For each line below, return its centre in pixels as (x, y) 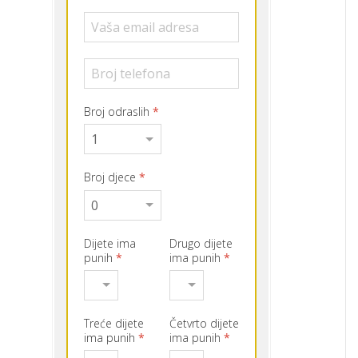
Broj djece (111, 177)
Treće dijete (113, 323)
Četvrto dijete (204, 323)
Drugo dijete (201, 243)
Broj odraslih (118, 111)
